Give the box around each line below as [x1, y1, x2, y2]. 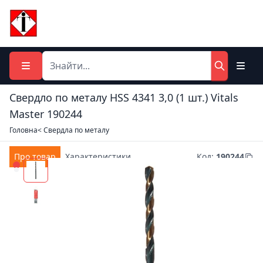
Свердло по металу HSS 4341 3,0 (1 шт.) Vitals [9, 90, 238, 104]
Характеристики [65, 151, 131, 162]
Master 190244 [9, 107, 82, 121]
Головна [9, 125, 38, 135]
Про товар [14, 151, 56, 162]
